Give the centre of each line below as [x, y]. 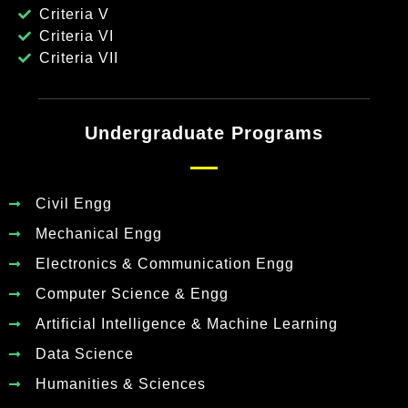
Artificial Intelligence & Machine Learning [186, 323]
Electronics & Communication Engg [164, 263]
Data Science [84, 353]
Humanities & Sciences [120, 383]
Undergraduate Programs [204, 133]
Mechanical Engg [98, 233]
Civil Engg [73, 203]
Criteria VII [78, 58]
